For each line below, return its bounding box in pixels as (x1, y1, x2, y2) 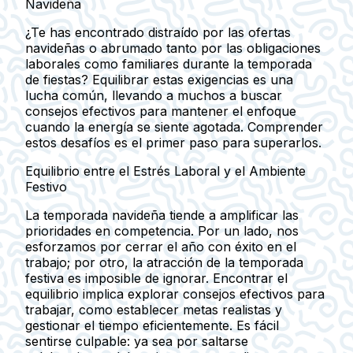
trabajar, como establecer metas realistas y (25, 301, 282, 318)
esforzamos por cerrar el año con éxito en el (25, 238, 296, 255)
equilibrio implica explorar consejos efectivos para (25, 285, 325, 302)
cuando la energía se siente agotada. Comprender (25, 118, 323, 135)
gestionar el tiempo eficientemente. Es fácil (25, 317, 279, 333)
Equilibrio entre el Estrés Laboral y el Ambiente (25, 162, 306, 179)
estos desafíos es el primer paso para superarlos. (25, 134, 321, 150)
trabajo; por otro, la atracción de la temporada (25, 254, 303, 270)
